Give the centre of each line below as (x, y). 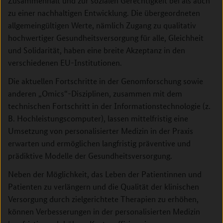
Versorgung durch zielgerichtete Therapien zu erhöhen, (103, 199)
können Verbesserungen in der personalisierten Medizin (104, 211)
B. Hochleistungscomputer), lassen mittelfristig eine (98, 118)
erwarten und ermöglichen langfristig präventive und (99, 143)
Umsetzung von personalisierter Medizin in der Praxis (101, 131)
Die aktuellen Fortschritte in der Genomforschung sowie (106, 81)
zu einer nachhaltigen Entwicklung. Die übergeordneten (104, 13)
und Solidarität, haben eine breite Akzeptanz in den (97, 50)
